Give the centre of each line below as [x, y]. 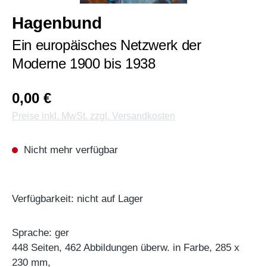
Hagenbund [57, 23]
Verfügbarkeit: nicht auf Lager [77, 199]
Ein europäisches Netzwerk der [107, 45]
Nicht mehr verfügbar [69, 150]
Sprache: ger [41, 233]
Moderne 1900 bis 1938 [84, 64]
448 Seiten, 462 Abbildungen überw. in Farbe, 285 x [126, 248]
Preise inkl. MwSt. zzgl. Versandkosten [94, 116]
